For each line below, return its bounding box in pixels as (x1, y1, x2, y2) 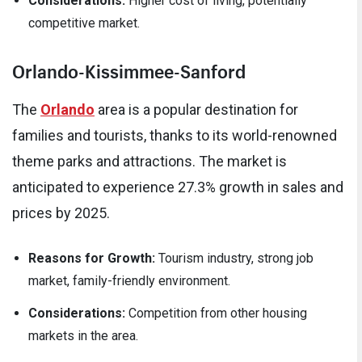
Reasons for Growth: (28, 250, 155, 266)
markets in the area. (28, 327, 138, 343)
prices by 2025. (12, 204, 110, 221)
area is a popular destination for (95, 100, 298, 118)
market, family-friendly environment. (28, 272, 230, 288)
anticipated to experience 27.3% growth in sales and (12, 178, 343, 196)
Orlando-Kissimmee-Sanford (12, 55, 246, 83)
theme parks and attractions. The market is (12, 152, 287, 170)
